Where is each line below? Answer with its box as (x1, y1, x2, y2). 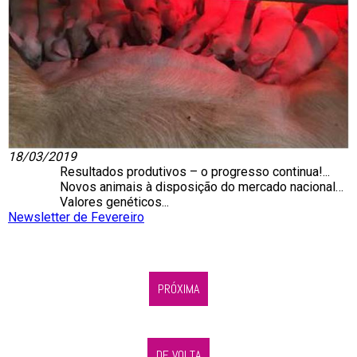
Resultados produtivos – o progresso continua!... (60, 164, 330, 180)
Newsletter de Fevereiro (8, 210, 144, 226)
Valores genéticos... (60, 194, 169, 210)
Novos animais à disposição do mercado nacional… (60, 179, 343, 195)
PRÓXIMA (158, 280, 199, 298)
